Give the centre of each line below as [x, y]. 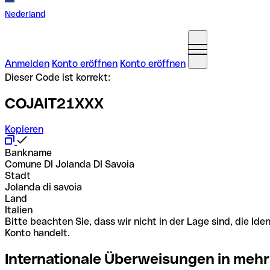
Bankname [28, 152]
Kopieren [24, 129]
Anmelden [27, 64]
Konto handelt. [37, 233]
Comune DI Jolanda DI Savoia [70, 164]
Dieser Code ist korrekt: [58, 77]
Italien [19, 210]
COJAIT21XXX [54, 103]
